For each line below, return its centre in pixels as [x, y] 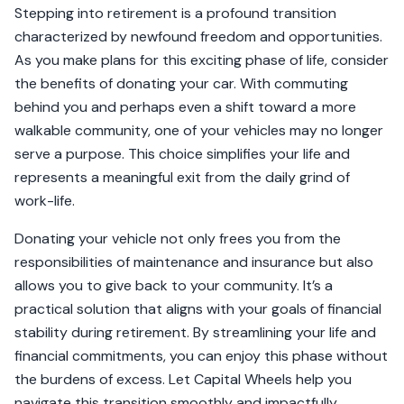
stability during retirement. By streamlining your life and [195, 332]
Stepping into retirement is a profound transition [175, 13]
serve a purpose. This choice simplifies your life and [182, 154]
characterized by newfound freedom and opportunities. [198, 37]
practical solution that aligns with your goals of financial [198, 309]
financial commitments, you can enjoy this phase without [201, 356]
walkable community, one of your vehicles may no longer [199, 130]
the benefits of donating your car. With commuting [181, 83]
